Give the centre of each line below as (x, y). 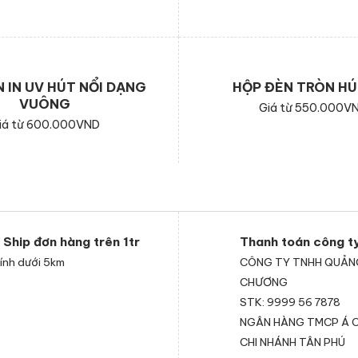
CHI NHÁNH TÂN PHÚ (292, 342)
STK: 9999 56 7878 (290, 302)
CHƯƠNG (264, 282)
